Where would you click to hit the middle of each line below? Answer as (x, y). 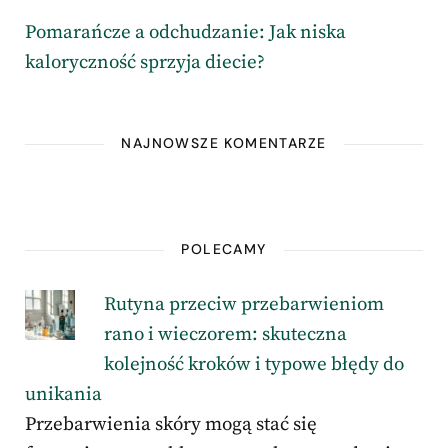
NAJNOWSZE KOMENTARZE (224, 143)
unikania (63, 395)
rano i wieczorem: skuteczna (225, 335)
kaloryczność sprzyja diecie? (145, 63)
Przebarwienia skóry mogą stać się (171, 425)
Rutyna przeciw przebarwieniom (243, 305)
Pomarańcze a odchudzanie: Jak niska (185, 33)
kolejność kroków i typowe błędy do (253, 365)
